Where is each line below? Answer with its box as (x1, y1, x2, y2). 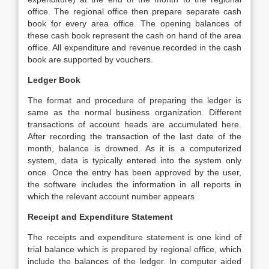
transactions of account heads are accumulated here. (28, 119, 241, 129)
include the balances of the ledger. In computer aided (28, 256, 241, 266)
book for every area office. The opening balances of (28, 19, 241, 28)
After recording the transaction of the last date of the (28, 131, 241, 141)
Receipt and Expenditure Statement (28, 212, 173, 222)
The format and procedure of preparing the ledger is (28, 95, 241, 105)
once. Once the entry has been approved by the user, (28, 168, 241, 177)
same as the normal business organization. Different (28, 107, 241, 117)
